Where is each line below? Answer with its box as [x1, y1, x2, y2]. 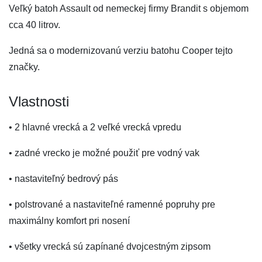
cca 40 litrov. [9, 20, 60, 30]
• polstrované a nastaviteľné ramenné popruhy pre [9, 199, 215, 209]
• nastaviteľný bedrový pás [9, 174, 118, 184]
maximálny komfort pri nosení [9, 216, 130, 226]
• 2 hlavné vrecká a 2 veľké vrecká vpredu [9, 122, 181, 132]
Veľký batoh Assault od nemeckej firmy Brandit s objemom [9, 4, 249, 13]
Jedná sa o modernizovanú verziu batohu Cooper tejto [9, 46, 233, 56]
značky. [9, 62, 40, 72]
